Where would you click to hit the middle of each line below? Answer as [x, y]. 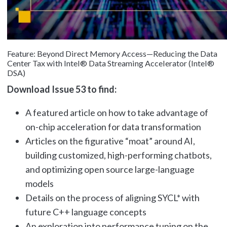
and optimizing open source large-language [110, 169]
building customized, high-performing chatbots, [118, 155]
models [39, 184]
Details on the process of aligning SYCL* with [112, 198]
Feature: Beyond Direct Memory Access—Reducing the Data [112, 54]
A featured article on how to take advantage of [117, 113]
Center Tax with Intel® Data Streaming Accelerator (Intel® [110, 63]
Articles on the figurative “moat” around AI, [110, 141]
